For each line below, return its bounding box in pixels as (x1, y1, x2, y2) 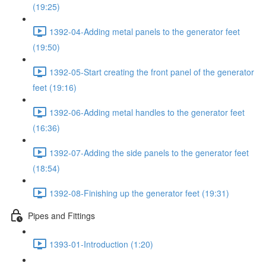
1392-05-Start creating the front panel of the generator (49, 65, 254, 78)
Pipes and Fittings (28, 209, 95, 221)
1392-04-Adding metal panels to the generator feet (49, 25, 240, 37)
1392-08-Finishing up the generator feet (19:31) (49, 186, 229, 199)
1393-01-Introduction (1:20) (49, 237, 153, 250)
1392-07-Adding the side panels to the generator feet (49, 146, 249, 159)
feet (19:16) (33, 81, 77, 93)
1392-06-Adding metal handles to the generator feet (49, 106, 245, 118)
